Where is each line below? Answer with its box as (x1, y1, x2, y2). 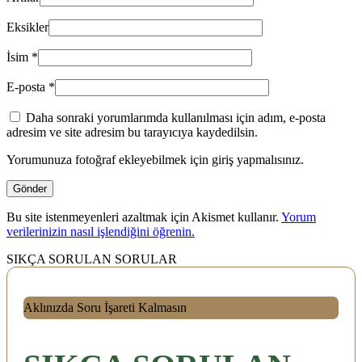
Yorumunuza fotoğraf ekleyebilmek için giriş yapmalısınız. (6, 153, 304, 167)
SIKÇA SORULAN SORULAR (6, 252, 177, 267)
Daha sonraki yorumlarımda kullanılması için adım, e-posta (26, 111, 326, 125)
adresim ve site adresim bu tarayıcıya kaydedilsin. (6, 125, 258, 140)
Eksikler (6, 20, 48, 35)
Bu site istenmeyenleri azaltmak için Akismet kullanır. (6, 210, 281, 225)
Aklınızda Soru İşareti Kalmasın (23, 301, 187, 315)
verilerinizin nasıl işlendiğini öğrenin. (6, 225, 195, 239)
